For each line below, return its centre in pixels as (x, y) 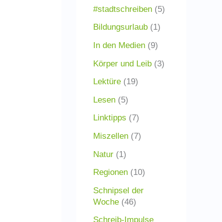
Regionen (111, 172)
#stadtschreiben (123, 9)
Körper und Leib (122, 63)
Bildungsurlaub (120, 27)
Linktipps (110, 118)
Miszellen (111, 136)
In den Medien (119, 46)
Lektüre (107, 82)
